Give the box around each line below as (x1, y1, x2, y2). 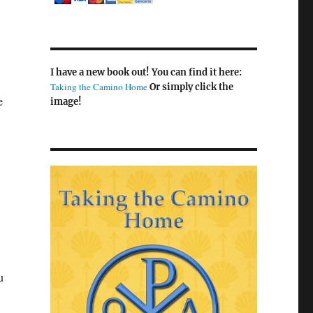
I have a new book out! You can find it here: (50, 66, 242, 78)
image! (50, 95, 82, 108)
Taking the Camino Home (50, 80, 147, 93)
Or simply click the (149, 80, 233, 93)
